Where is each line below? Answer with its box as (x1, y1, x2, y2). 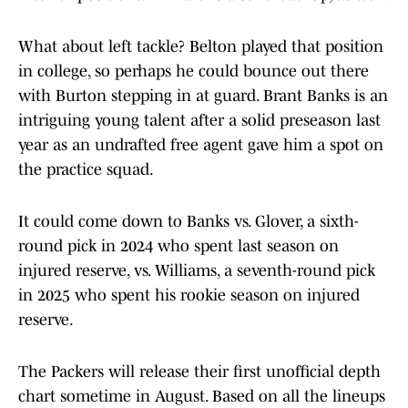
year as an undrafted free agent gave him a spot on (18, 136, 383, 155)
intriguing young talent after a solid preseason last (18, 111, 381, 130)
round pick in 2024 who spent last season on (18, 237, 339, 256)
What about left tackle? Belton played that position (18, 37, 383, 56)
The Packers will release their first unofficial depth (18, 362, 381, 382)
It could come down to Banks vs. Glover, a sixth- (18, 212, 359, 231)
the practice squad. (18, 160, 157, 179)
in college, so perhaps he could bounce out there (18, 62, 369, 81)
